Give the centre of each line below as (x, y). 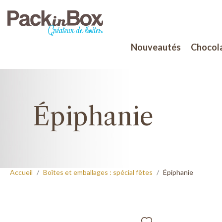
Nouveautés (156, 47)
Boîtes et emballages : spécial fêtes (98, 172)
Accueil (21, 172)
